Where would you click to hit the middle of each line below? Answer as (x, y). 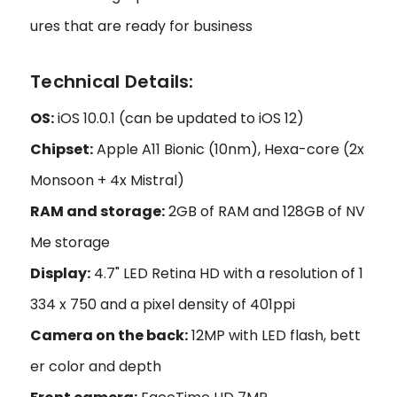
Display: (60, 273)
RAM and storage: (97, 211)
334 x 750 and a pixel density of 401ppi (163, 304)
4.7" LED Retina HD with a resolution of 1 (227, 273)
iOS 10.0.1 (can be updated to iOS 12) (179, 118)
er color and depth (96, 366)
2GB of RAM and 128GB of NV (265, 211)
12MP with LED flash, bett (274, 335)
